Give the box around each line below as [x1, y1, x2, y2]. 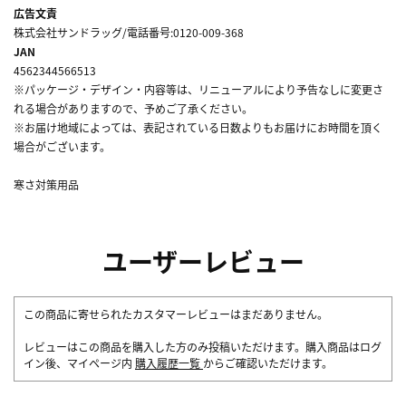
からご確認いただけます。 [203, 354, 333, 371]
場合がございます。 [14, 138, 111, 154]
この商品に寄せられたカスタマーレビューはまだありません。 [24, 305, 328, 322]
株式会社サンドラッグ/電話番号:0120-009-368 [14, 24, 244, 40]
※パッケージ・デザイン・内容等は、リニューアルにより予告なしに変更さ [14, 81, 383, 97]
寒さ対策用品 [14, 176, 79, 192]
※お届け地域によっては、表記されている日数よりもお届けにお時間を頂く [14, 119, 382, 135]
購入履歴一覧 [135, 354, 203, 371]
